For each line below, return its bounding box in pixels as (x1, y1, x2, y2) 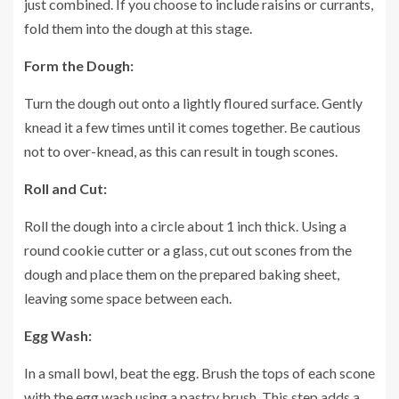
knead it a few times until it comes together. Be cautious (24, 118, 361, 135)
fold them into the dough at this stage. (24, 19, 252, 37)
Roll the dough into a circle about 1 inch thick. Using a (24, 216, 346, 234)
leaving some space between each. (24, 289, 232, 306)
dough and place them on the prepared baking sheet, (24, 265, 339, 282)
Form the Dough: (24, 56, 134, 74)
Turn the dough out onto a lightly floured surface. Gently (24, 94, 362, 111)
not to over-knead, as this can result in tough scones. (24, 142, 338, 159)
